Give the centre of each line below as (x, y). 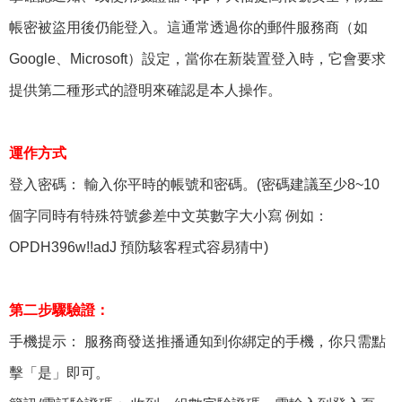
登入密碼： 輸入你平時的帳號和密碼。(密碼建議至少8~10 (194, 184)
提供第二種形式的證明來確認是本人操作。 (145, 90)
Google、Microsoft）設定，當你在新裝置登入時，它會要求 (197, 58)
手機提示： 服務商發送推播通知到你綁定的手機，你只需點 (197, 341)
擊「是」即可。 (59, 372)
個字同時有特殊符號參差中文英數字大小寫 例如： (169, 215)
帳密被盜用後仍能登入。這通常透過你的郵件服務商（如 (188, 27)
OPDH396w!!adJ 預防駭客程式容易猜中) (139, 247)
